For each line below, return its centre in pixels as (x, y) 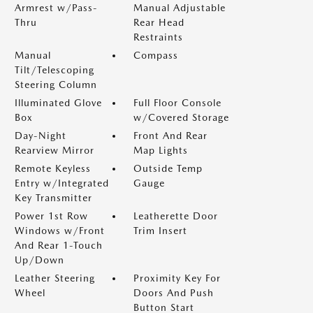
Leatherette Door (176, 216)
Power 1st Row (51, 216)
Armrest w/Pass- (56, 8)
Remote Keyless (53, 168)
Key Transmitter (53, 198)
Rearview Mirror (54, 150)
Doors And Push (174, 293)
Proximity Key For (177, 278)
